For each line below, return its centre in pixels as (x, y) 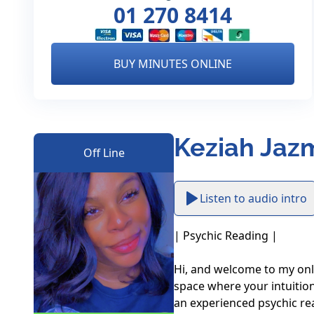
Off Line (104, 153)
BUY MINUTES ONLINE (173, 64)
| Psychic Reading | (226, 235)
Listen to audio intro (253, 198)
